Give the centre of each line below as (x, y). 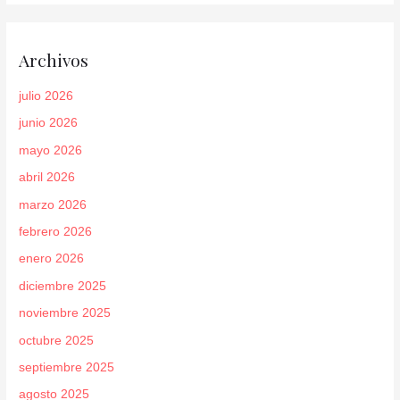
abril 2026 (47, 178)
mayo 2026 (51, 150)
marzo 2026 (53, 204)
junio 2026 (49, 123)
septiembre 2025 (67, 367)
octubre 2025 (57, 340)
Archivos (54, 59)
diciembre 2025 (63, 286)
